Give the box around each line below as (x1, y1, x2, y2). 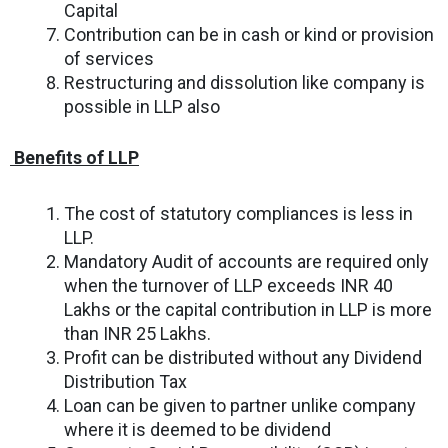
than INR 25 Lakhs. (64, 322, 211, 344)
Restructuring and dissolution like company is (64, 72, 425, 93)
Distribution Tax (64, 370, 187, 392)
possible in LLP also (64, 96, 220, 117)
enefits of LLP (25, 147, 139, 168)
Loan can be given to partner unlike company (64, 394, 416, 416)
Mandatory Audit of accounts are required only (64, 250, 429, 272)
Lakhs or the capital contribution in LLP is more (64, 298, 432, 320)
